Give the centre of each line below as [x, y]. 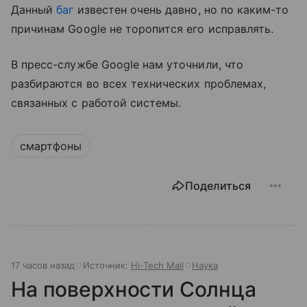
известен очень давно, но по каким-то [181, 9]
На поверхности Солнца [134, 289]
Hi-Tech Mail [157, 265]
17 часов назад [43, 265]
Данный [34, 9]
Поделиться [218, 185]
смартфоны [51, 146]
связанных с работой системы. [96, 102]
